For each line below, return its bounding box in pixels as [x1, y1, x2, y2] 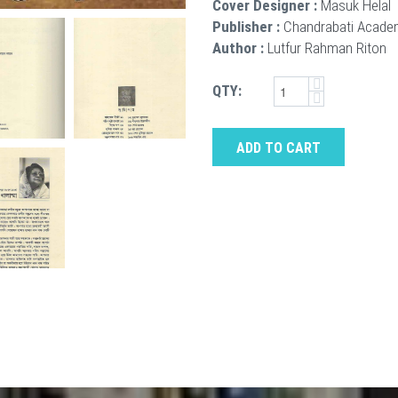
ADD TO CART [236, 139, 321, 157]
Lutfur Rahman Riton [267, 39, 386, 57]
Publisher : [212, 18, 280, 36]
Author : [212, 39, 264, 57]
